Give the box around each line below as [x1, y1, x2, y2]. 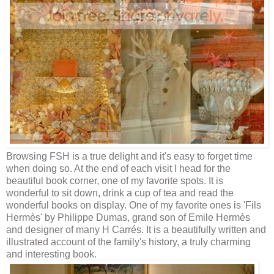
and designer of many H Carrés [6, 224, 141, 235]
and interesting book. [6, 249, 97, 260]
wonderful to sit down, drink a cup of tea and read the [6, 188, 234, 199]
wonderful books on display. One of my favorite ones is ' [6, 200, 245, 211]
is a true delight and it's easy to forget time [70, 151, 253, 162]
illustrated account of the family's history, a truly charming [6, 237, 251, 248]
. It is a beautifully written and [141, 224, 266, 235]
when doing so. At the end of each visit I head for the [6, 163, 231, 174]
